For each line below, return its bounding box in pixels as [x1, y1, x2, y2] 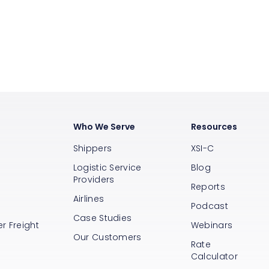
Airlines [73, 192, 104, 205]
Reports [190, 180, 225, 193]
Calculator [190, 250, 238, 262]
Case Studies [73, 211, 132, 224]
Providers [73, 173, 115, 186]
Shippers [73, 142, 112, 154]
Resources [190, 120, 237, 133]
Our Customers [73, 231, 142, 243]
